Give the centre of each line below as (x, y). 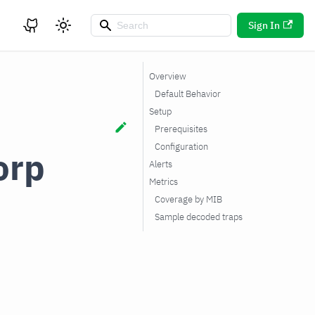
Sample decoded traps (199, 217)
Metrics (163, 182)
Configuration (181, 147)
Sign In (264, 25)
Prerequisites (181, 129)
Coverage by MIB (188, 199)
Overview (168, 76)
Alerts (161, 164)
